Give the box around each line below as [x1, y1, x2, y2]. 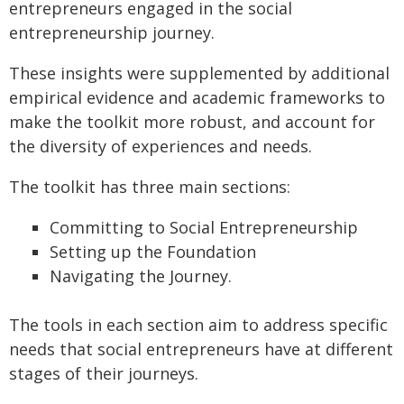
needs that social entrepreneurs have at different [9, 337, 393, 360]
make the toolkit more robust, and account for [9, 110, 375, 133]
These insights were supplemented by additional [9, 61, 390, 84]
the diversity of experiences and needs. [9, 134, 312, 157]
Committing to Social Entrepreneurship [50, 216, 358, 238]
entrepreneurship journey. [9, 21, 215, 43]
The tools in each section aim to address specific [9, 313, 388, 335]
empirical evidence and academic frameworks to [9, 86, 385, 108]
